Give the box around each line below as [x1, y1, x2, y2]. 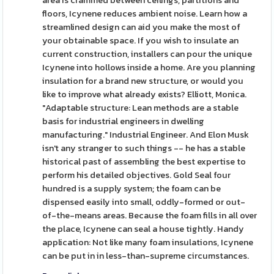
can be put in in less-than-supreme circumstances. [42, 249, 250, 263]
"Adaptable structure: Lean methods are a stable [42, 101, 239, 115]
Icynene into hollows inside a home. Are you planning [42, 61, 256, 75]
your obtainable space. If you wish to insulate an [42, 34, 239, 48]
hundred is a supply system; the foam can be [42, 182, 221, 196]
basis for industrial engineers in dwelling [42, 114, 205, 128]
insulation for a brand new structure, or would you [42, 74, 244, 88]
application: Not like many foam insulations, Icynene [42, 235, 254, 250]
